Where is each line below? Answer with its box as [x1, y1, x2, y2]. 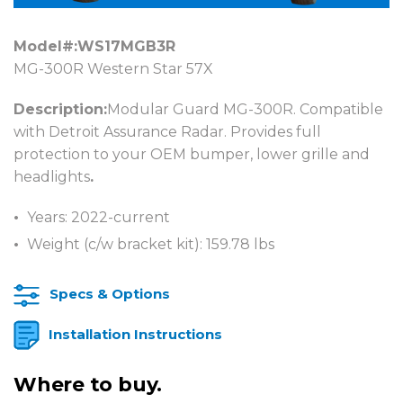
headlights [13, 168, 90, 186]
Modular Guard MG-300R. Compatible [107, 101, 383, 119]
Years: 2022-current [27, 209, 170, 227]
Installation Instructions [49, 325, 222, 343]
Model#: [13, 38, 77, 56]
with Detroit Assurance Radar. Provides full [13, 123, 321, 141]
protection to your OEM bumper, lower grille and [13, 146, 370, 164]
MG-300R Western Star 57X [13, 60, 213, 78]
